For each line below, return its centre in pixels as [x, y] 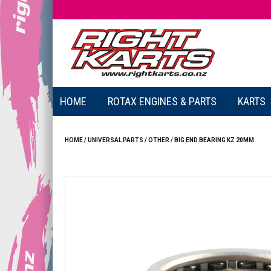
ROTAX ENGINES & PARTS [162, 101]
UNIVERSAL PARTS [116, 140]
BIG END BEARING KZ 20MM [214, 140]
